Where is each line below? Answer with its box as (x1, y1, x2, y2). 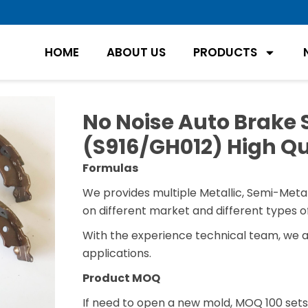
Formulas (82, 159, 138, 176)
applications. (82, 245, 151, 261)
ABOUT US (106, 44, 166, 61)
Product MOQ (82, 269, 160, 286)
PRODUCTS (192, 44, 257, 61)
